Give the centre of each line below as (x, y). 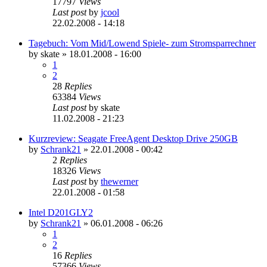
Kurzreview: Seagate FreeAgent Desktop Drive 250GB (133, 138)
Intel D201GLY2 (61, 212)
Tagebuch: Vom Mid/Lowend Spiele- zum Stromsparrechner (142, 43)
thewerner (119, 181)
